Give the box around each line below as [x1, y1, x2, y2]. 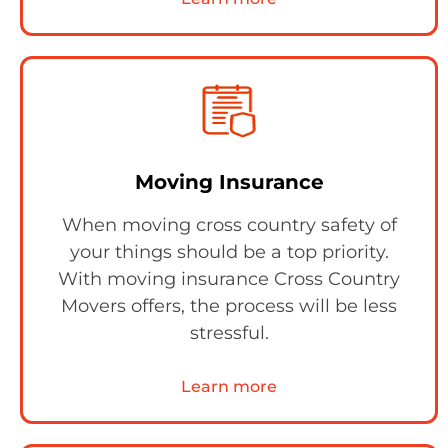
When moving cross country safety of [61, 214, 397, 236]
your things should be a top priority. [69, 241, 389, 263]
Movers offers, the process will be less [61, 295, 397, 317]
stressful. [189, 322, 269, 344]
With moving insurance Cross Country [58, 268, 400, 290]
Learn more [181, 377, 277, 396]
